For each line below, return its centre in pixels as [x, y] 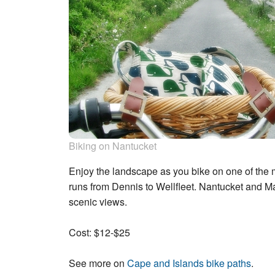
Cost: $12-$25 [99, 232]
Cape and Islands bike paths [189, 263]
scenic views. [98, 201]
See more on [98, 263]
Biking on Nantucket [113, 145]
